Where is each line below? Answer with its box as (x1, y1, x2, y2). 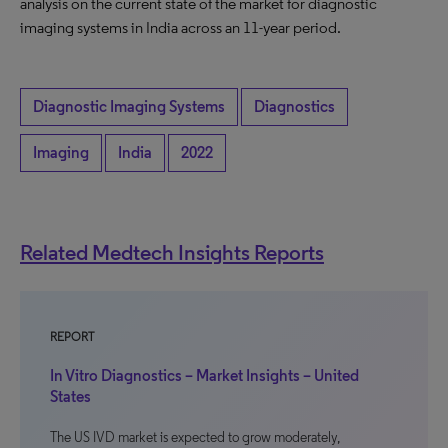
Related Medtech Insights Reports (20, 239, 324, 265)
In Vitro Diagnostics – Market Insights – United (50, 366, 359, 385)
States (50, 387, 91, 406)
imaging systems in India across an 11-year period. (20, 18, 341, 37)
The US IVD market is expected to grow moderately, (50, 429, 340, 446)
